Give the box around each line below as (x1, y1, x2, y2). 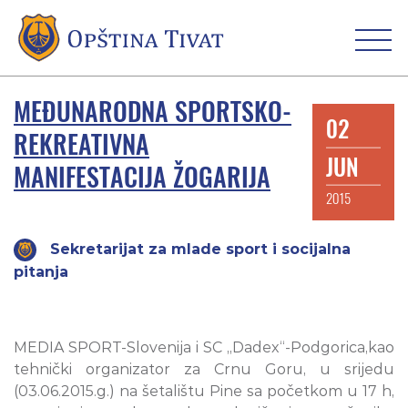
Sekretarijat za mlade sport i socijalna (50, 240, 351, 259)
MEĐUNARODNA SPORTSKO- (14, 94, 291, 129)
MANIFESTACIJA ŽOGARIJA (14, 159, 270, 195)
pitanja (14, 263, 68, 281)
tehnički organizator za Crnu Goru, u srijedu (14, 361, 394, 379)
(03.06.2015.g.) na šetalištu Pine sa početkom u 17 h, (14, 382, 394, 401)
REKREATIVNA (14, 127, 149, 162)
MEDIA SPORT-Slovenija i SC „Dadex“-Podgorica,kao (14, 339, 394, 357)
